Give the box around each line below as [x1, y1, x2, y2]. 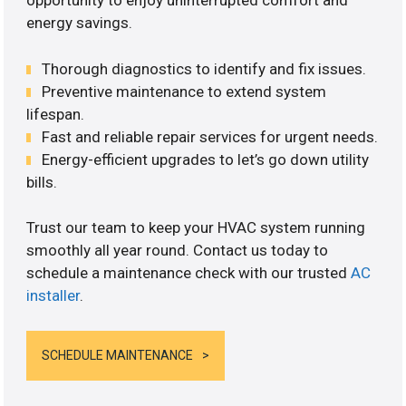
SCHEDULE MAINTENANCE [42, 347, 194, 362]
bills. [26, 172, 58, 191]
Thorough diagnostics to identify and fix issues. [42, 59, 367, 78]
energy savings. [26, 14, 133, 33]
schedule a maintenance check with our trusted [26, 264, 352, 283]
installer [26, 286, 81, 305]
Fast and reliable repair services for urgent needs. [42, 127, 379, 146]
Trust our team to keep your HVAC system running [26, 218, 366, 237]
